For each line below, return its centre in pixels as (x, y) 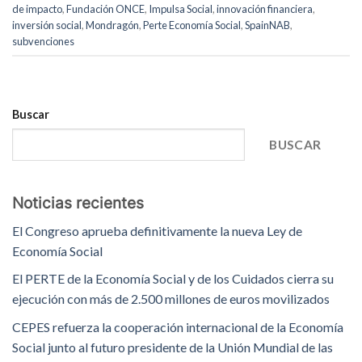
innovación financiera (265, 8)
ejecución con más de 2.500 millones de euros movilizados (171, 299)
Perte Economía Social (192, 25)
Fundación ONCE (105, 8)
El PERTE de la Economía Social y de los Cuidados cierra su (173, 279)
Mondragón (112, 25)
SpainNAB (267, 25)
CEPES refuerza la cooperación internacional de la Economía (178, 326)
